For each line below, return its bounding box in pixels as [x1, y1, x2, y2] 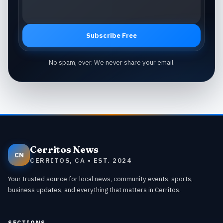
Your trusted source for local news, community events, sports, [8, 175, 193, 183]
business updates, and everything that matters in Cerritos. [8, 186, 181, 194]
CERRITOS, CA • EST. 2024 [30, 156, 131, 165]
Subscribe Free [86, 31, 137, 40]
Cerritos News [30, 143, 99, 155]
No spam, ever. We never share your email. [48, 58, 175, 67]
